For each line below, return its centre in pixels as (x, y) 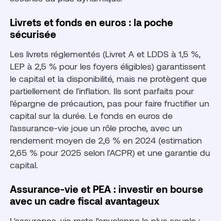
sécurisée (33, 34)
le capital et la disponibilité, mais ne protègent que (108, 79)
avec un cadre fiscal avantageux (85, 201)
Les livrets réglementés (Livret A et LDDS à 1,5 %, (105, 54)
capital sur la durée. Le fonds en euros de (91, 116)
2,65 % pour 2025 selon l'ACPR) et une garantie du (110, 153)
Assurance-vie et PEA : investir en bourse (107, 189)
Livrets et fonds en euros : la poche (92, 22)
